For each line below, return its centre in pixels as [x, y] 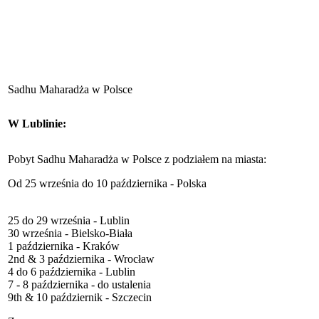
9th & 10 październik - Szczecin [80, 297]
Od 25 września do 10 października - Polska [107, 183]
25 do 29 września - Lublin [69, 220]
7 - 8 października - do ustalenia [79, 284]
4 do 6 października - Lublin [72, 271]
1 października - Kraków [64, 246]
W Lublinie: [37, 123]
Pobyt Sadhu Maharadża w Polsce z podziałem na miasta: [137, 159]
